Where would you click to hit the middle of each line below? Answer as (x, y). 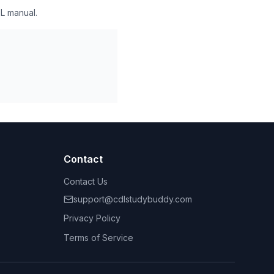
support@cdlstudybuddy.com (133, 199)
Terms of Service (98, 238)
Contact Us (86, 181)
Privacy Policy (92, 218)
